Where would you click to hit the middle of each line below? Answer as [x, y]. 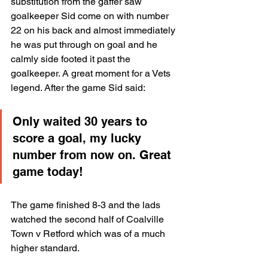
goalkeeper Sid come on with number [91, 16]
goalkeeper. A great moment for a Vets [92, 73]
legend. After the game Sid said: [78, 88]
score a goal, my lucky [79, 138]
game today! [48, 172]
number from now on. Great [94, 155]
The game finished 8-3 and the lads [87, 205]
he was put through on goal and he [85, 45]
